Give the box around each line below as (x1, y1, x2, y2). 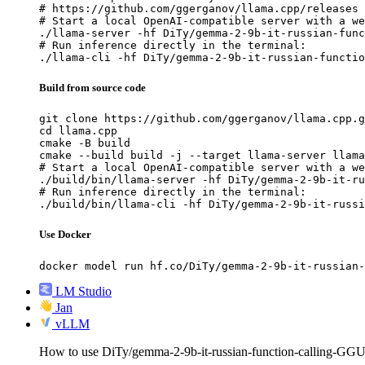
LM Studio (55, 284, 112, 298)
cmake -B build (39, 137, 130, 150)
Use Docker (39, 228, 91, 241)
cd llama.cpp (39, 125, 117, 138)
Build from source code (39, 81, 146, 95)
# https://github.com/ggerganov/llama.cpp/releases (39, 2, 358, 15)
